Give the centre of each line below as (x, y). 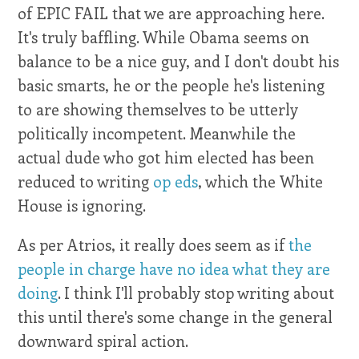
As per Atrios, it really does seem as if (153, 244)
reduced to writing (86, 181)
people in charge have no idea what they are (174, 268)
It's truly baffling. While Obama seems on (164, 36)
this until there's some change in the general (175, 316)
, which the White (261, 181)
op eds (176, 181)
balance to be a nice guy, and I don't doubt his (179, 61)
